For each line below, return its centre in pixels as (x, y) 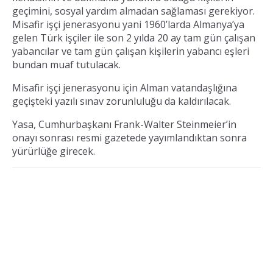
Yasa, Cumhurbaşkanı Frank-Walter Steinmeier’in (124, 124)
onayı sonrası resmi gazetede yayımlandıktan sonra (129, 137)
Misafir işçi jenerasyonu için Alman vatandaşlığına (125, 87)
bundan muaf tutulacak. (66, 64)
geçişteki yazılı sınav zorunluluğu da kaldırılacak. (122, 101)
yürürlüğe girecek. (54, 151)
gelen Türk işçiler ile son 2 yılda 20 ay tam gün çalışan (134, 37)
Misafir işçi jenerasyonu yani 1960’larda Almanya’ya (128, 24)
